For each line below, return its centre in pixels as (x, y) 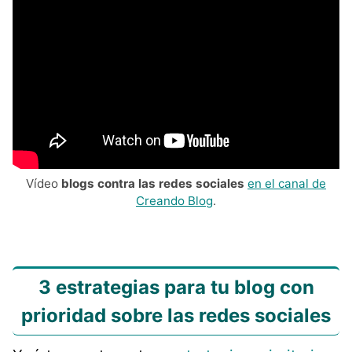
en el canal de (287, 183)
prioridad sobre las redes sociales (176, 315)
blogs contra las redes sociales (153, 183)
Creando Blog (174, 200)
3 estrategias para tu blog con (176, 287)
